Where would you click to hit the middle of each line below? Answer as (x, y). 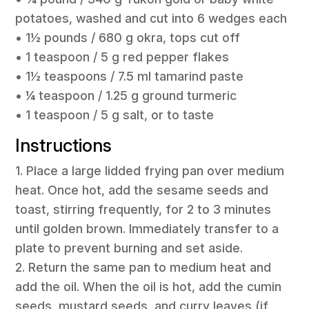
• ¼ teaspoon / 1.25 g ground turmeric (126, 95)
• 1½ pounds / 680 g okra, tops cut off (128, 37)
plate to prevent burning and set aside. (129, 248)
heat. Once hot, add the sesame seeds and (142, 190)
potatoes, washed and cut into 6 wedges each (151, 18)
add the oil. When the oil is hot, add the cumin (149, 287)
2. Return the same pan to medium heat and (143, 268)
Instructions (64, 146)
